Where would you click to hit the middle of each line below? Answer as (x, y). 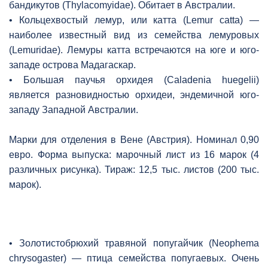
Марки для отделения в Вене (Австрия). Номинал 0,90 (134, 139)
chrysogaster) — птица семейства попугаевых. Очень (134, 258)
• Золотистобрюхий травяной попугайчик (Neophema (134, 243)
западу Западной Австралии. (74, 109)
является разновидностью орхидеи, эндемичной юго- (134, 95)
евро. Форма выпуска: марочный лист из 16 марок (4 (134, 154)
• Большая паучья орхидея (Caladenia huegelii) (134, 80)
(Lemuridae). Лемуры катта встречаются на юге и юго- (134, 50)
